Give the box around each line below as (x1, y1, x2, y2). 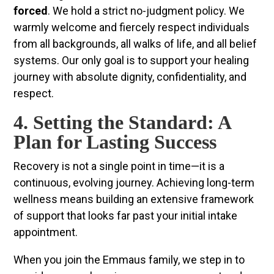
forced (13, 4, 48, 18)
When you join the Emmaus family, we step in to (13, 253, 245, 267)
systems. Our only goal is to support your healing (13, 54, 250, 67)
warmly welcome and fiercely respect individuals (13, 21, 250, 34)
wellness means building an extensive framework (13, 193, 254, 206)
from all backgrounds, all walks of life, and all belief (13, 37, 257, 51)
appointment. (13, 226, 78, 239)
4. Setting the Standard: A (13, 111, 231, 134)
